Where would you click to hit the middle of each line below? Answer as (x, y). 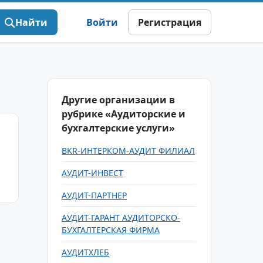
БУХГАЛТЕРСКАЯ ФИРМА (111, 230)
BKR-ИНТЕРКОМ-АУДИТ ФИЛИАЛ (128, 151)
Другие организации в (118, 100)
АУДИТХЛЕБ (85, 252)
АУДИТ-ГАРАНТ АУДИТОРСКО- (121, 218)
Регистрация (170, 22)
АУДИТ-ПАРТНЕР (94, 195)
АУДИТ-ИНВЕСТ (92, 173)
